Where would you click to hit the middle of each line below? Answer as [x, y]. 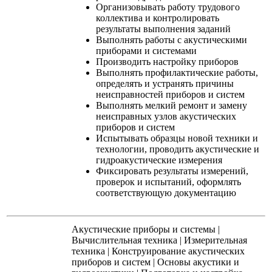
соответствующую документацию [166, 192]
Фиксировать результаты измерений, [172, 171]
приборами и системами [146, 50]
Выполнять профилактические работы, [177, 72]
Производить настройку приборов [167, 61]
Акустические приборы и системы [144, 229]
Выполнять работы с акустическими [172, 39]
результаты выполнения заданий [163, 29]
